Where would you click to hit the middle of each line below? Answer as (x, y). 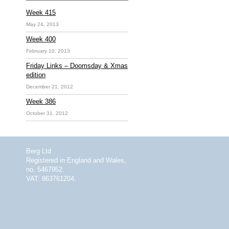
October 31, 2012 (47, 113)
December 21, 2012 (50, 87)
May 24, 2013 (42, 24)
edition (36, 75)
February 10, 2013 (48, 51)
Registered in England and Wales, (76, 160)
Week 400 (41, 39)
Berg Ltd (39, 151)
